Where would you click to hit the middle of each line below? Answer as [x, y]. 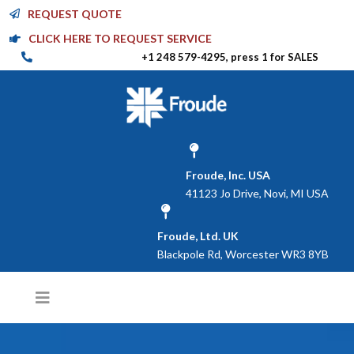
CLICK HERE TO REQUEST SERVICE [120, 38]
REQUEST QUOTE [75, 14]
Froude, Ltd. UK [198, 236]
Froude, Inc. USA [228, 175]
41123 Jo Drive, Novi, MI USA [257, 193]
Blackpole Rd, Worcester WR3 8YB [243, 254]
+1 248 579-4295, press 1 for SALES [230, 57]
